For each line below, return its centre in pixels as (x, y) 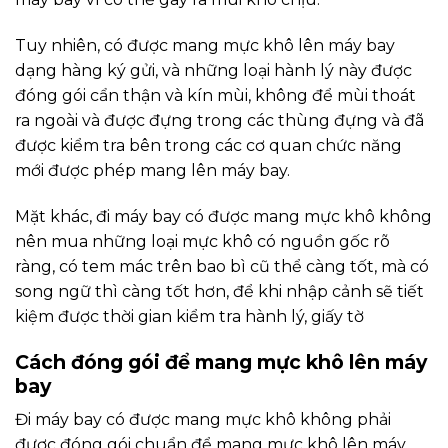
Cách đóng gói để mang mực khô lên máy (221, 361)
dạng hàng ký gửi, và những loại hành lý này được (213, 71)
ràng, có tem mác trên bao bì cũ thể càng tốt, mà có (222, 266)
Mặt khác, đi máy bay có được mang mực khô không (223, 216)
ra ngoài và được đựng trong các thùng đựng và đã (219, 121)
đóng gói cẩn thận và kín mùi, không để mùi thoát (215, 96)
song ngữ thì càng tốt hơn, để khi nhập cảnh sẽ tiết (219, 291)
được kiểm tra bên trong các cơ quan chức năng (208, 146)
